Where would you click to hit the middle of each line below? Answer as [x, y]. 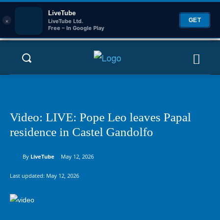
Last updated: [28, 175]
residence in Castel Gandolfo [82, 132]
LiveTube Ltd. [66, 21]
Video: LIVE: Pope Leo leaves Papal [100, 117]
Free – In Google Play [76, 28]
